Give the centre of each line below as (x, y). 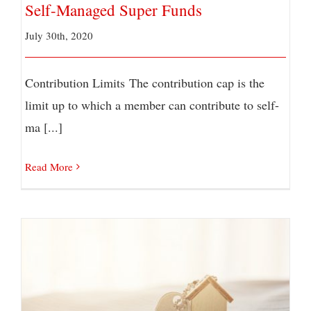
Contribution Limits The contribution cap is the (145, 83)
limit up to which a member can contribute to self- (152, 105)
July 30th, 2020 (59, 36)
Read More (49, 167)
